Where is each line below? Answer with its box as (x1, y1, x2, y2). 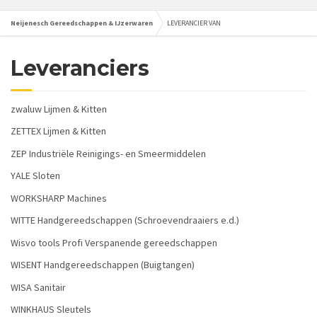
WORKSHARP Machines (11, 191, 107, 204)
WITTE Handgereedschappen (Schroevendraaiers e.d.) (11, 214, 239, 227)
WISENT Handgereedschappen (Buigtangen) (11, 258, 195, 272)
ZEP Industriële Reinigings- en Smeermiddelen (11, 146, 206, 160)
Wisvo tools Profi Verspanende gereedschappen (11, 236, 217, 249)
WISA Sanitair (11, 280, 66, 294)
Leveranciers (11, 54, 149, 81)
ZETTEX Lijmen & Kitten (11, 125, 106, 138)
